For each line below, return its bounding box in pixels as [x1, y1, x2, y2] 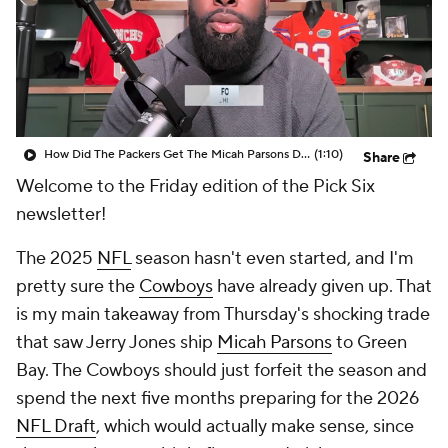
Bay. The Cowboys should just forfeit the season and [16, 359, 427, 382]
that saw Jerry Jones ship [16, 331, 217, 354]
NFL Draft [16, 415, 96, 438]
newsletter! [16, 203, 110, 226]
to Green [332, 331, 407, 354]
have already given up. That [213, 275, 432, 298]
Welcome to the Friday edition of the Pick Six [16, 175, 375, 198]
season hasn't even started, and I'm [131, 247, 414, 270]
